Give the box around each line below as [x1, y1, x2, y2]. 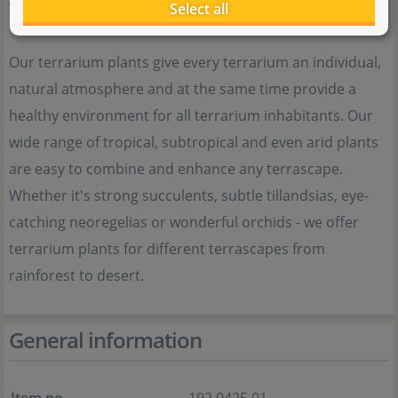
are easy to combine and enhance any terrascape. [9, 159, 343, 179]
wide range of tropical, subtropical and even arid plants [9, 132, 378, 152]
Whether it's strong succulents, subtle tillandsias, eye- [9, 186, 369, 205]
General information [9, 325, 202, 354]
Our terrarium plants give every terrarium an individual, [9, 52, 381, 72]
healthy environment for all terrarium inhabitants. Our [9, 106, 373, 125]
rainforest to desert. [9, 266, 144, 285]
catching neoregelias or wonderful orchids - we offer [9, 212, 359, 232]
